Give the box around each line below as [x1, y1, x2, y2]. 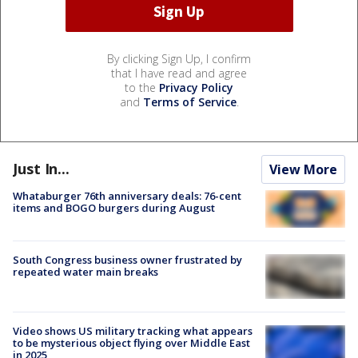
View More [269, 160, 337, 178]
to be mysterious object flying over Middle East [13, 336, 250, 351]
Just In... [13, 158, 70, 178]
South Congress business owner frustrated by [13, 253, 242, 268]
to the [125, 79, 159, 95]
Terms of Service [142, 93, 237, 109]
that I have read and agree [111, 65, 247, 81]
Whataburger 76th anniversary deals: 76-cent [13, 188, 241, 203]
